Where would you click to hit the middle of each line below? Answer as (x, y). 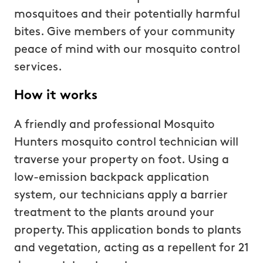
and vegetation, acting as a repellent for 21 (131, 248)
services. (38, 67)
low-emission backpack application (111, 178)
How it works (55, 96)
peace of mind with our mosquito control (127, 50)
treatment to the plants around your (114, 213)
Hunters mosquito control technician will (126, 142)
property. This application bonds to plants (127, 230)
